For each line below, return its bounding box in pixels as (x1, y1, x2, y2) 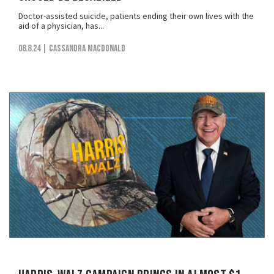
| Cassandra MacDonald (42, 43, 125, 55)
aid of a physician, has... (18, 20, 104, 32)
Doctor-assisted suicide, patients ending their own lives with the (18, 10, 254, 22)
